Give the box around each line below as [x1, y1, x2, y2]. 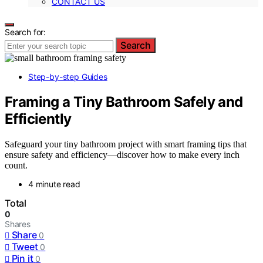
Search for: [5, 27, 46, 37]
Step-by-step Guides [28, 72, 107, 82]
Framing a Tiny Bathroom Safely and [5, 93, 243, 110]
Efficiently [5, 110, 72, 127]
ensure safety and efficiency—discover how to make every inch [5, 149, 240, 160]
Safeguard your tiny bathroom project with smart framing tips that [5, 139, 247, 149]
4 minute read [28, 178, 80, 189]
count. [5, 160, 28, 170]
